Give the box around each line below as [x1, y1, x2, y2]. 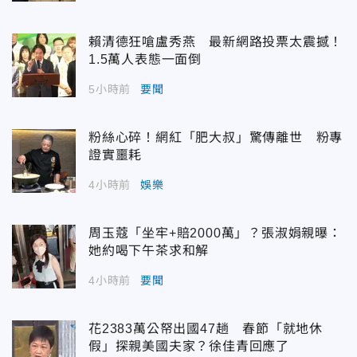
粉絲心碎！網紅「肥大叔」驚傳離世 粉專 [88, 130, 343, 144]
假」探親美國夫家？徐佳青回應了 [88, 339, 289, 353]
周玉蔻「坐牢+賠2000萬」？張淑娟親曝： [88, 226, 342, 240]
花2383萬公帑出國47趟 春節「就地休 [88, 321, 323, 335]
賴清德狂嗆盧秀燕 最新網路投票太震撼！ [88, 34, 343, 49]
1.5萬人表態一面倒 [88, 52, 202, 66]
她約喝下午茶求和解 [88, 243, 210, 257]
